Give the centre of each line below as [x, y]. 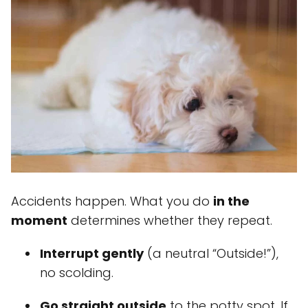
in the [231, 201]
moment [39, 220]
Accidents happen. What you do [112, 201]
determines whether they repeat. [170, 220]
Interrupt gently [92, 253]
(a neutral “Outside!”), [211, 253]
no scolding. [77, 272]
